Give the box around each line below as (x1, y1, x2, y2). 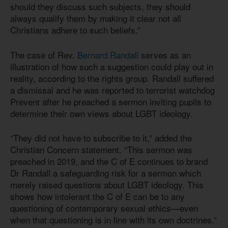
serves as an (141, 48, 191, 61)
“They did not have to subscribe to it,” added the (10, 131, 192, 145)
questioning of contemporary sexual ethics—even (10, 202, 198, 215)
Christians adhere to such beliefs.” (10, 23, 140, 37)
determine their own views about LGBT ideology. (10, 106, 195, 120)
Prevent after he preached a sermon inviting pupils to (10, 95, 211, 108)
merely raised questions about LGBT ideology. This (10, 178, 204, 191)
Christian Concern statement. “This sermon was (10, 143, 192, 156)
